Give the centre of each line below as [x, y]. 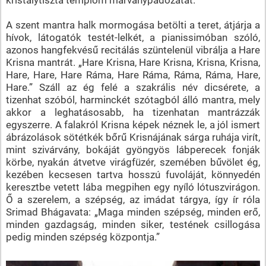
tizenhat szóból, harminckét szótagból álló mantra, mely [133, 99]
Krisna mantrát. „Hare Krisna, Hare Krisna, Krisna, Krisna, [133, 62]
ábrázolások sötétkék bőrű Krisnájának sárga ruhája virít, [133, 137]
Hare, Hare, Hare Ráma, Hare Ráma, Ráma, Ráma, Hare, [133, 75]
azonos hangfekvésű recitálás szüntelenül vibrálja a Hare [133, 50]
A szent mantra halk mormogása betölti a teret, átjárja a [133, 25]
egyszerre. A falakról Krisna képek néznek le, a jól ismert [133, 124]
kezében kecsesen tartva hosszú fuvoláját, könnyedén [133, 174]
